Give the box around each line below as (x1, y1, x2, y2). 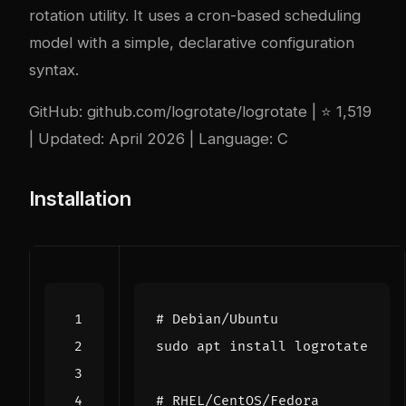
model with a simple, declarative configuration (29, 33, 354, 52)
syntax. (29, 60, 79, 79)
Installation (29, 187, 131, 211)
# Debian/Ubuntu (156, 311, 278, 329)
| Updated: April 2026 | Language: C (29, 130, 288, 149)
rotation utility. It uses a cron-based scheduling (29, 5, 361, 24)
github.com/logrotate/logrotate (87, 102, 307, 121)
